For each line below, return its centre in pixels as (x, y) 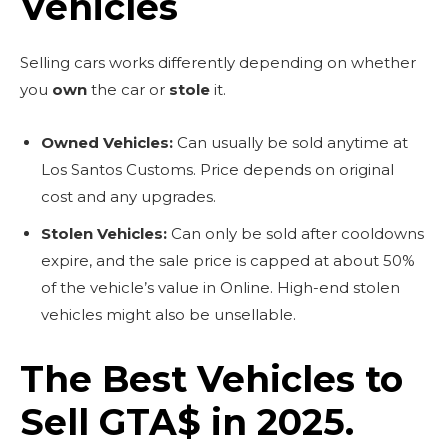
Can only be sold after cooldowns (295, 233)
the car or (128, 89)
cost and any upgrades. (128, 196)
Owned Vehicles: (107, 142)
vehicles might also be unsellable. (168, 314)
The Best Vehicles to (211, 378)
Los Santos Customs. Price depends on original (217, 169)
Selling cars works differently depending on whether (218, 62)
